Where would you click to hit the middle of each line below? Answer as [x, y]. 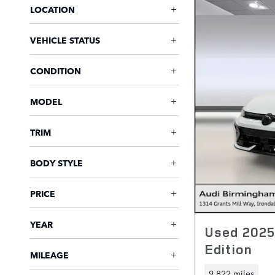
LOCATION [52, 9]
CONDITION [56, 71]
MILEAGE [49, 255]
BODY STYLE [56, 163]
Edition [228, 249]
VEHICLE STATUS [65, 40]
